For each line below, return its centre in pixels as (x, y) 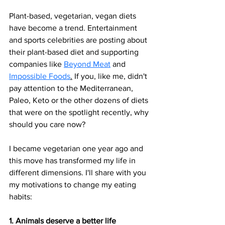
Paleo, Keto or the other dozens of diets (80, 100)
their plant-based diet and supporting (75, 52)
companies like (36, 64)
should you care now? (47, 124)
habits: (22, 197)
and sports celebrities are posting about (79, 40)
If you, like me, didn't (111, 76)
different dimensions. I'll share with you (79, 173)
